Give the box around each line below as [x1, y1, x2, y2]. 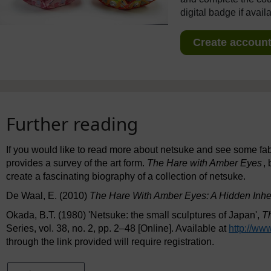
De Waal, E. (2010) [6, 190, 90, 201]
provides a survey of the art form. [6, 157, 147, 168]
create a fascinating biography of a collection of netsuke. [6, 171, 246, 181]
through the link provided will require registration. [6, 236, 214, 247]
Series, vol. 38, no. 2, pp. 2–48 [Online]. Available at [6, 223, 229, 233]
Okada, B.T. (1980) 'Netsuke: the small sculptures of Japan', [6, 209, 262, 220]
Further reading [6, 111, 138, 136]
